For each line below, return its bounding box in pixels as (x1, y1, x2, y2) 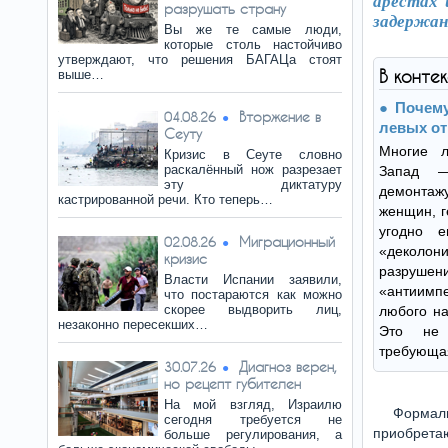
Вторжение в (239, 108, 321, 125)
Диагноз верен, (239, 358, 337, 375)
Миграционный (239, 233, 335, 250)
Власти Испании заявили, (164, 272, 342, 287)
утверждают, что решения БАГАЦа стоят (58, 52, 342, 67)
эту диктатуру (164, 177, 342, 192)
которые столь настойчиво (164, 37, 342, 52)
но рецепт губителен (164, 375, 301, 392)
